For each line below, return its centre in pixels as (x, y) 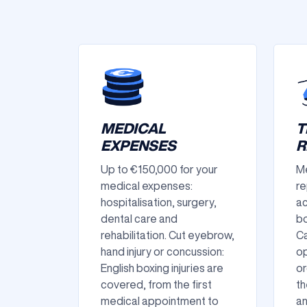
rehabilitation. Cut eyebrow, (168, 235)
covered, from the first (156, 284)
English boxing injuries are (162, 268)
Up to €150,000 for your (159, 169)
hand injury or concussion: (162, 251)
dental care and (139, 219)
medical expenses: (147, 186)
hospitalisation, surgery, (159, 202)
